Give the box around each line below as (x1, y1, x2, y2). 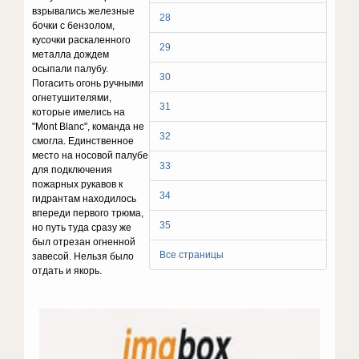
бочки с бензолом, (32, 20, 115, 31)
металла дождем (32, 49, 110, 60)
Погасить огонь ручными (32, 78, 144, 89)
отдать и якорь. (32, 265, 103, 276)
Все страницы (159, 249, 224, 260)
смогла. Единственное (32, 135, 135, 147)
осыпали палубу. (32, 63, 109, 75)
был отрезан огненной (32, 236, 136, 248)
